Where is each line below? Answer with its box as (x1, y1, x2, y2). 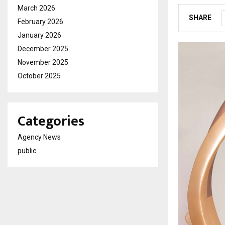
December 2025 (18, 45, 68, 53)
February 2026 (18, 18, 63, 26)
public (18, 147, 36, 155)
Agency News (18, 133, 61, 141)
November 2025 (18, 58, 68, 66)
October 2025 (18, 72, 61, 80)
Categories (18, 109, 84, 133)
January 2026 (18, 31, 61, 39)
